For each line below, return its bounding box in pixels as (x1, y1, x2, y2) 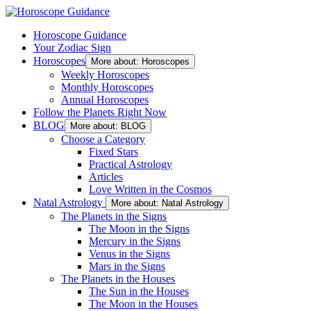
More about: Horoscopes (91, 56, 190, 67)
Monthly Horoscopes (61, 81, 153, 93)
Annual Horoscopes (61, 94, 149, 106)
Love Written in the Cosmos (89, 183, 212, 195)
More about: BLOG (70, 121, 146, 131)
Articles (89, 171, 123, 183)
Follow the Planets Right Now (33, 106, 167, 118)
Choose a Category (61, 133, 145, 145)
